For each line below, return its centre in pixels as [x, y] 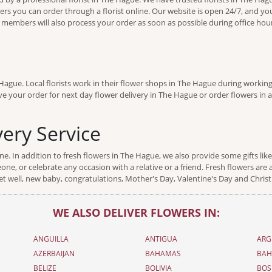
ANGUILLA [51, 239]
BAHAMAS [163, 253]
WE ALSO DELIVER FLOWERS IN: [136, 212]
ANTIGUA [161, 239]
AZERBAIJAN [54, 253]
